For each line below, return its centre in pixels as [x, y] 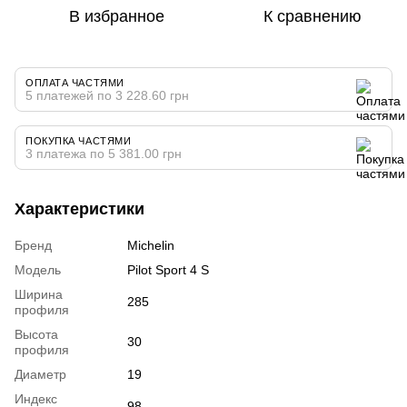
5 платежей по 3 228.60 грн [107, 95]
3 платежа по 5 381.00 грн [104, 153]
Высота [36, 334]
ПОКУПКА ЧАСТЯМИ [79, 140]
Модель [38, 269]
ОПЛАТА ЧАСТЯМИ [75, 82]
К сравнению [313, 16]
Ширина [39, 294]
